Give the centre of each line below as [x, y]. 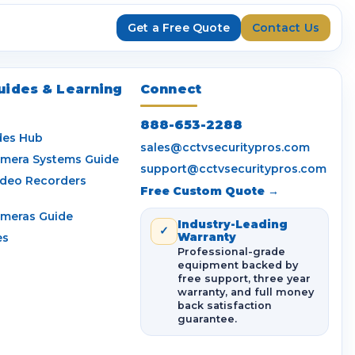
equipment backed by [238, 265]
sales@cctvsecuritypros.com [225, 147]
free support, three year [244, 278]
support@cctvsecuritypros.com [233, 168]
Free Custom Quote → [210, 191]
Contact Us [286, 27]
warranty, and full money [246, 292]
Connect [171, 89]
